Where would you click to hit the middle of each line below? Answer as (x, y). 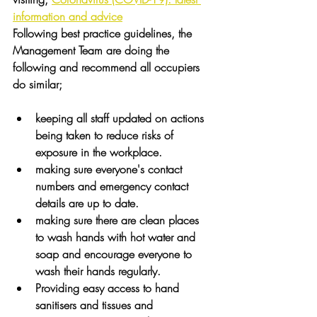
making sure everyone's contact (110, 169)
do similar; (38, 84)
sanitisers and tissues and (96, 305)
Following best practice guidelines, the (104, 33)
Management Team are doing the (93, 50)
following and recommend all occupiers (108, 67)
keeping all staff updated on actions (121, 118)
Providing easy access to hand (109, 288)
